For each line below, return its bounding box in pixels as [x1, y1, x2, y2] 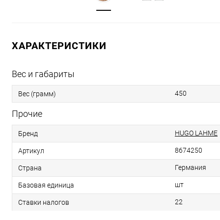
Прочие [12, 109, 42, 119]
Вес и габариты [12, 69, 75, 79]
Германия [175, 164, 206, 171]
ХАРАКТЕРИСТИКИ [12, 40, 107, 52]
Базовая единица [18, 181, 74, 189]
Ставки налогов [18, 198, 69, 206]
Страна [18, 164, 42, 172]
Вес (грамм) [18, 89, 56, 98]
